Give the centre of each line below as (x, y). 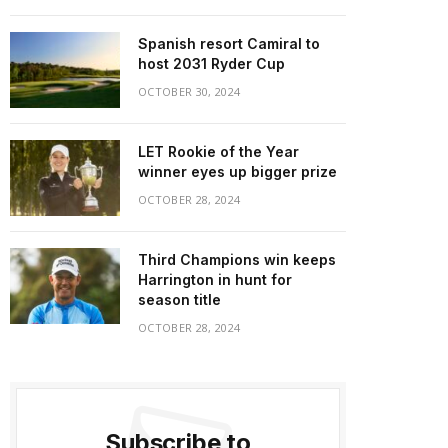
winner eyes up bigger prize (237, 171)
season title (179, 299)
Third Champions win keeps (237, 259)
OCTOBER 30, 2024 (189, 91)
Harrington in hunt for (215, 279)
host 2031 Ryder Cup (211, 63)
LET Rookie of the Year (218, 151)
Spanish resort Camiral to (229, 43)
